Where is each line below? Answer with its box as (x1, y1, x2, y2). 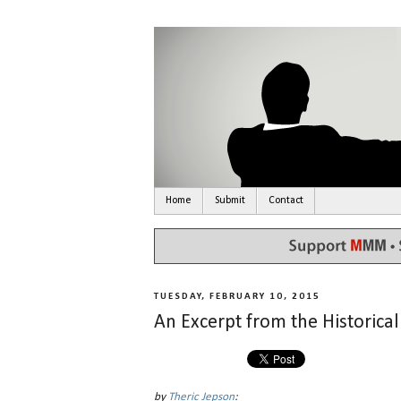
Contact (269, 195, 303, 207)
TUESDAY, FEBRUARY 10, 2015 (154, 292, 320, 303)
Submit (215, 195, 245, 207)
